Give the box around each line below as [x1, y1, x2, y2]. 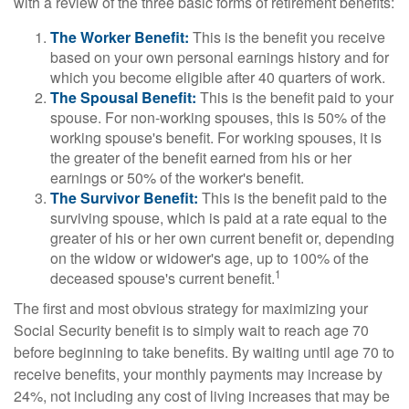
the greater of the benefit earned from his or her [50, 147, 351, 168]
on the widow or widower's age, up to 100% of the [50, 247, 369, 268]
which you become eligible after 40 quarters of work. [50, 67, 385, 88]
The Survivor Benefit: [50, 187, 198, 208]
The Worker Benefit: [50, 26, 189, 47]
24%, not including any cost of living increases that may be [14, 385, 390, 406]
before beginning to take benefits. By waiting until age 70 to [14, 341, 394, 362]
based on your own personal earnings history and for [50, 47, 389, 68]
